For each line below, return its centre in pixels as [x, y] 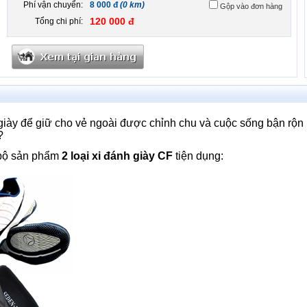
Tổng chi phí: [59, 21]
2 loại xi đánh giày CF [117, 156]
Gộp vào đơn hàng [251, 6]
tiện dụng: [198, 156]
